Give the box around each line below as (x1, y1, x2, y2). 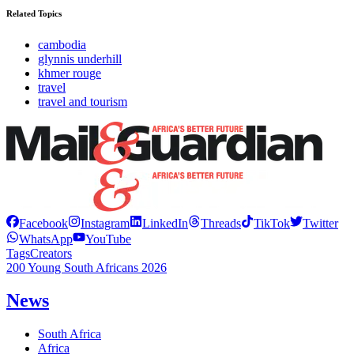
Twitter (303, 216, 338, 230)
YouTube (85, 232, 131, 246)
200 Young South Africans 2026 (6, 260, 167, 274)
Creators (30, 246, 72, 260)
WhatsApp (19, 232, 73, 246)
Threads (201, 216, 241, 230)
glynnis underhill (38, 51, 122, 66)
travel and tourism (38, 94, 127, 108)
